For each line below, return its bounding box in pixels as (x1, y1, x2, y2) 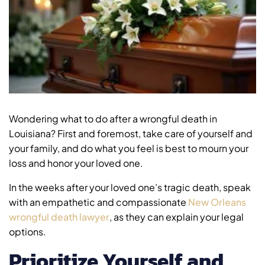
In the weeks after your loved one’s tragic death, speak (9, 181, 251, 194)
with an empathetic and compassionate (9, 196, 188, 209)
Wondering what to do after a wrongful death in (9, 112, 217, 125)
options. (9, 225, 46, 238)
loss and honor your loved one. (9, 157, 143, 170)
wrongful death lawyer (9, 211, 109, 224)
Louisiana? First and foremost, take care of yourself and (9, 127, 253, 140)
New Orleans (188, 196, 246, 209)
